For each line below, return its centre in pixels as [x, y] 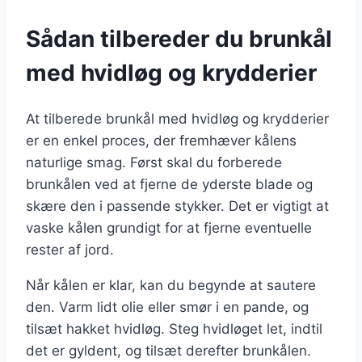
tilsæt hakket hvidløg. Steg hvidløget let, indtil [174, 329]
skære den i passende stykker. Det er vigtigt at [177, 206]
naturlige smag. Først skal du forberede [154, 163]
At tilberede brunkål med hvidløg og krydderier [177, 119]
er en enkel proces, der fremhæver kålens [161, 141]
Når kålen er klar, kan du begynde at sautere [171, 286]
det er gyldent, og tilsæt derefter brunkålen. [168, 351]
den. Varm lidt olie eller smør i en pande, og [167, 307]
